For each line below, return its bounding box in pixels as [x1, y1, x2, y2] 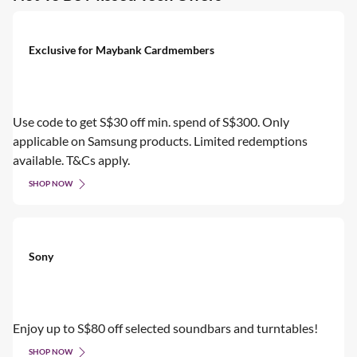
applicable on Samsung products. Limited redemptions [13, 132, 308, 148]
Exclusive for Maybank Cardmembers [29, 42, 214, 57]
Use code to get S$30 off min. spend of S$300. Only [13, 113, 289, 129]
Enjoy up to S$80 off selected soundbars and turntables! [13, 320, 318, 335]
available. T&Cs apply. [13, 151, 130, 167]
